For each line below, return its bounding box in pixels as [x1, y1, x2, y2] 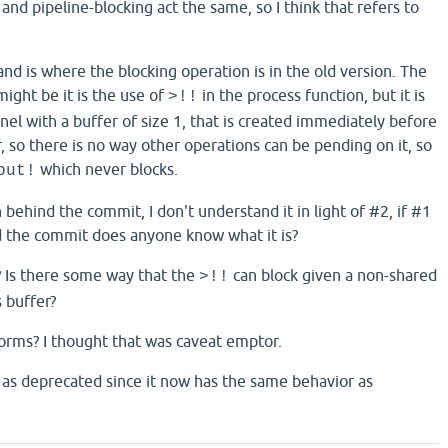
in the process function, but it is [198, 86, 425, 104]
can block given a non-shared [229, 266, 437, 284]
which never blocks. [36, 160, 178, 178]
